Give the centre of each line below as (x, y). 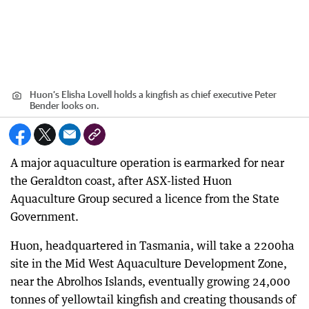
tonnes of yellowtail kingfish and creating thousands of (153, 299)
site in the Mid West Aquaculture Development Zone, (149, 263)
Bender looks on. (64, 106)
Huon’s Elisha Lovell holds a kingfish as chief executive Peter (153, 94)
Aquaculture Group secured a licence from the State (145, 199)
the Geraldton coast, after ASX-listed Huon (121, 181)
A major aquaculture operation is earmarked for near (147, 163)
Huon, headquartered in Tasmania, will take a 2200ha (152, 246)
